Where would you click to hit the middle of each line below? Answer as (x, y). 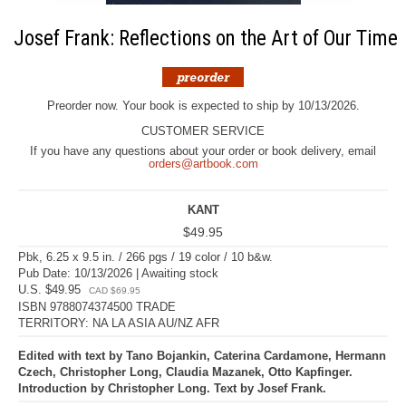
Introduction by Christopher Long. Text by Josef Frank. (172, 388)
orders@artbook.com (203, 164)
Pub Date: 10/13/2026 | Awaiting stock (118, 273)
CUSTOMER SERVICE (203, 131)
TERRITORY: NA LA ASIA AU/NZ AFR (119, 323)
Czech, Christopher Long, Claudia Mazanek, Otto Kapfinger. (185, 372)
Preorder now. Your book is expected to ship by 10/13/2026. (203, 106)
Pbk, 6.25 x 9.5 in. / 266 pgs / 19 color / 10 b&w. (145, 257)
